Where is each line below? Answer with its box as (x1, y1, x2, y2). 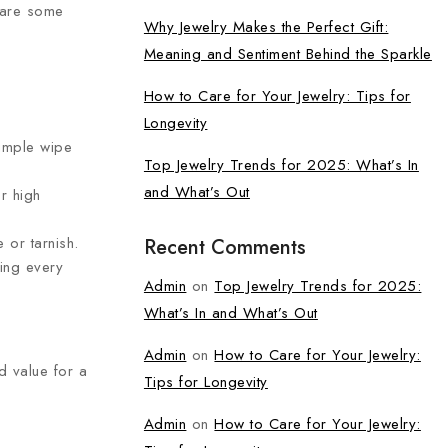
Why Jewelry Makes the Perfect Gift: (143, 16, 389, 38)
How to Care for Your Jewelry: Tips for (143, 85, 411, 107)
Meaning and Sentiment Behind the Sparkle (143, 43, 432, 65)
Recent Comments (143, 233, 306, 262)
